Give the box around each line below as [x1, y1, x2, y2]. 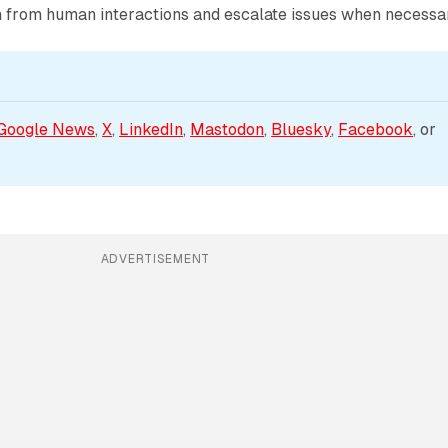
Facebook [338, 119, 414, 139]
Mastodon [190, 119, 265, 139]
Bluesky [271, 119, 332, 139]
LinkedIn [119, 119, 184, 139]
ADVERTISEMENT [100, 251, 211, 266]
